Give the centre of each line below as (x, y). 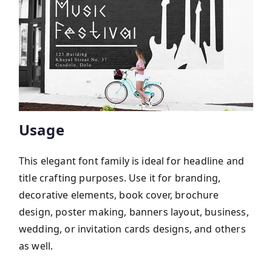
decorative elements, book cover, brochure (119, 195)
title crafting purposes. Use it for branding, (120, 178)
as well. (36, 246)
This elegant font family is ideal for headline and (132, 161)
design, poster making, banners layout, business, (134, 212)
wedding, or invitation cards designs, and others (132, 229)
